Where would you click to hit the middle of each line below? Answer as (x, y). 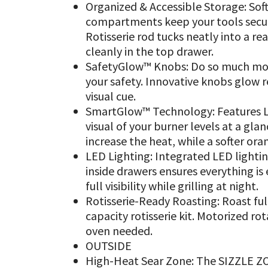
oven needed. (119, 230)
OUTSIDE (109, 245)
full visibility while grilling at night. (172, 185)
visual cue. (111, 96)
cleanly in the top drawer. (150, 51)
